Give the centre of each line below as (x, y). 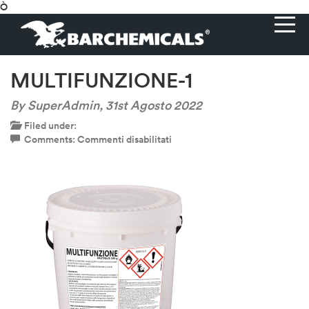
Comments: (49, 139)
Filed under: (48, 126)
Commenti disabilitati (124, 139)
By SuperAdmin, (57, 105)
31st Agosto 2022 (154, 105)
